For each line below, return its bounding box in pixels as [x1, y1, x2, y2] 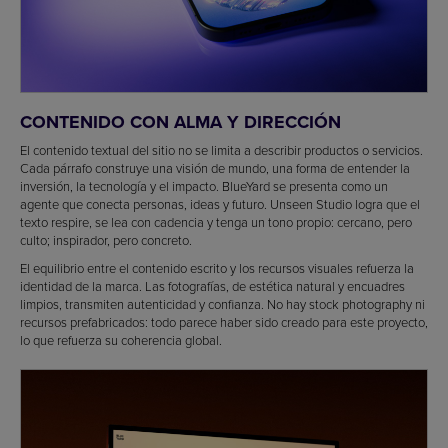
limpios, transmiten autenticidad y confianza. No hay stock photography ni [20, 294, 425, 313]
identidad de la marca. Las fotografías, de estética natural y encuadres [20, 276, 405, 295]
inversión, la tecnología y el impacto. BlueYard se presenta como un [20, 176, 388, 195]
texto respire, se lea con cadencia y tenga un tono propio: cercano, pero [20, 212, 412, 231]
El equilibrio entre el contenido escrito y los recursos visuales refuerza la [20, 258, 414, 277]
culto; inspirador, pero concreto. [20, 230, 192, 249]
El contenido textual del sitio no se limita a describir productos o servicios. [20, 140, 423, 159]
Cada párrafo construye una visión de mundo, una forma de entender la [20, 158, 410, 177]
